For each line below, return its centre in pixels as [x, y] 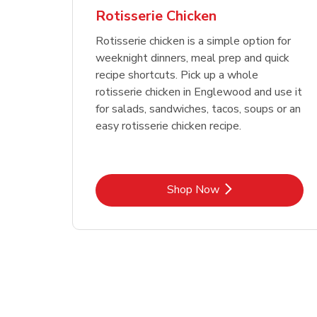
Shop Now [193, 189]
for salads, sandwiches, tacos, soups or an [198, 109]
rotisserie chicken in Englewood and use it [199, 92]
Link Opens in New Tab [256, 189]
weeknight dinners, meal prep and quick [193, 58]
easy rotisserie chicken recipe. [169, 126]
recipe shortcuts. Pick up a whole [177, 75]
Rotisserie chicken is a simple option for [194, 41]
